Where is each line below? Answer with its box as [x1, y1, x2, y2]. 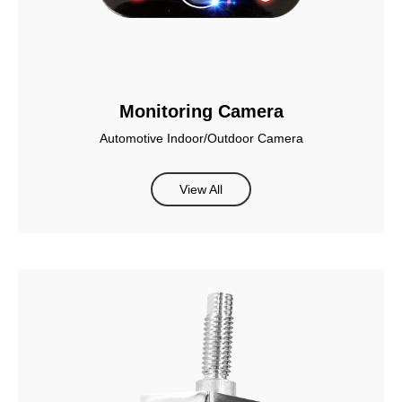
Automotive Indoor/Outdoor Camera [99, 131, 303, 146]
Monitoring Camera [118, 101, 284, 122]
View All [179, 182, 223, 197]
